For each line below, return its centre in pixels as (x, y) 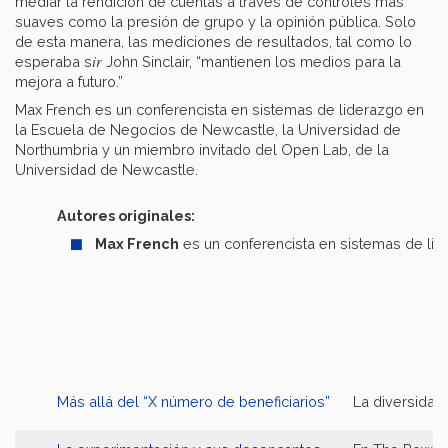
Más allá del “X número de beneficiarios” (193, 402)
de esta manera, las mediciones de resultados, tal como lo (213, 42)
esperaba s (53, 62)
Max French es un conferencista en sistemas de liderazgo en (219, 110)
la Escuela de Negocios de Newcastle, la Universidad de (208, 130)
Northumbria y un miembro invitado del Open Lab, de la (202, 150)
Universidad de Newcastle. (106, 170)
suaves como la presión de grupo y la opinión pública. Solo (215, 22)
